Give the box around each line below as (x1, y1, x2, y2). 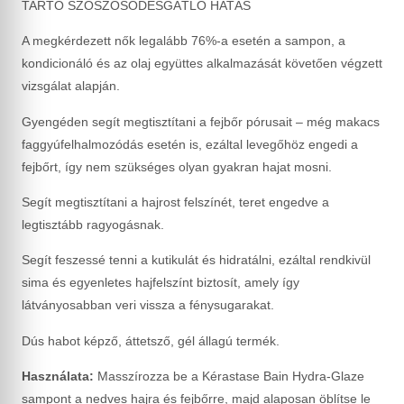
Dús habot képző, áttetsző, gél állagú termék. (22, 333, 280, 348)
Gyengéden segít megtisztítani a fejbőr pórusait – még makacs (22, 114, 380, 129)
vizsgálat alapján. (22, 78, 120, 94)
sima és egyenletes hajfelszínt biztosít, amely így (22, 275, 299, 290)
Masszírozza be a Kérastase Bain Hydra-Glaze (94, 369, 364, 384)
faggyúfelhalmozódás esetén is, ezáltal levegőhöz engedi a (22, 136, 358, 151)
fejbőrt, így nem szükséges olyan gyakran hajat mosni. (22, 159, 332, 174)
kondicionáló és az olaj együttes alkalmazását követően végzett (22, 56, 382, 71)
